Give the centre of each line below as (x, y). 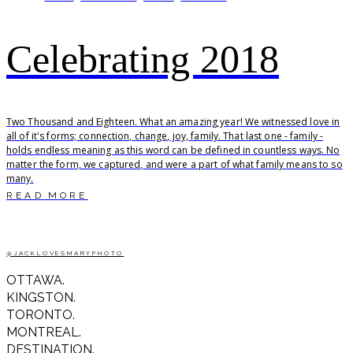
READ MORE (47, 195)
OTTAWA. (35, 280)
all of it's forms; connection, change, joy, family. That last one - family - (165, 136)
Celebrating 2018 (143, 59)
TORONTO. (41, 314)
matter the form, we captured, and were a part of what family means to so (175, 164)
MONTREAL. (44, 332)
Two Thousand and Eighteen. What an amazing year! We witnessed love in (173, 121)
